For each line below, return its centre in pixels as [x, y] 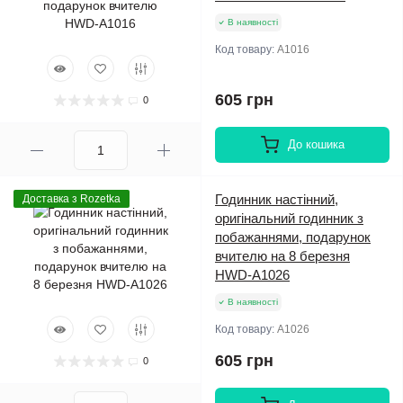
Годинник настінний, [277, 199]
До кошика [316, 144]
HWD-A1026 [252, 275]
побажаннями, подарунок [293, 237]
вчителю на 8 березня [282, 256]
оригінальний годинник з [289, 218]
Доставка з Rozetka [72, 199]
